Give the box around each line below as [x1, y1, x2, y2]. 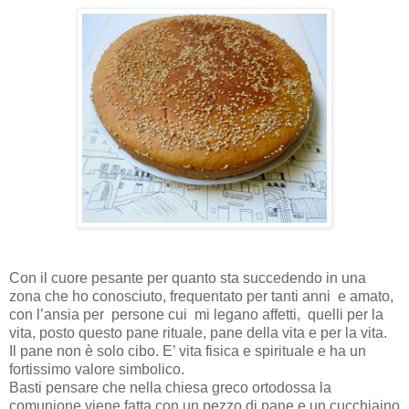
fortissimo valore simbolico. [9, 361, 184, 377]
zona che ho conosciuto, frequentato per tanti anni [9, 288, 334, 304]
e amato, [338, 288, 397, 304]
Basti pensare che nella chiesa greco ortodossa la [9, 379, 331, 395]
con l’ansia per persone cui [9, 306, 191, 322]
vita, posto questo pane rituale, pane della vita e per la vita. [9, 324, 387, 341]
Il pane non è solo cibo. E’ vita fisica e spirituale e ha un [9, 342, 366, 359]
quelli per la [308, 306, 383, 322]
